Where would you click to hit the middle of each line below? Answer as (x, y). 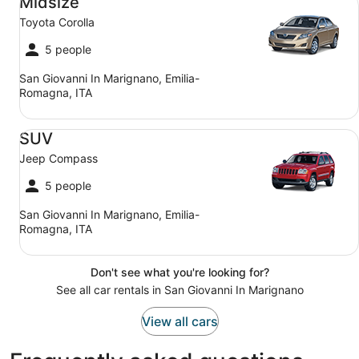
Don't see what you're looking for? (179, 272)
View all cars (179, 321)
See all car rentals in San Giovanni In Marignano (179, 290)
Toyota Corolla (57, 22)
